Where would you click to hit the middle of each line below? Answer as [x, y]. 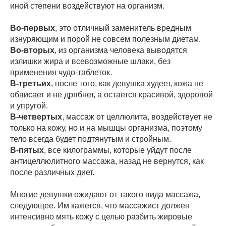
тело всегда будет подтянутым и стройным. [91, 139]
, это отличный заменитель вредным [123, 28]
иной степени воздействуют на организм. [87, 6]
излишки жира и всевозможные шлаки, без [90, 61]
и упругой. [29, 105]
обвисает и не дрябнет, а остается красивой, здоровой [111, 94]
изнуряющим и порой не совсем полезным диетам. [105, 39]
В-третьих [31, 83]
